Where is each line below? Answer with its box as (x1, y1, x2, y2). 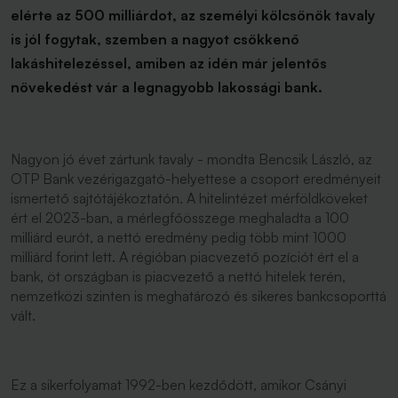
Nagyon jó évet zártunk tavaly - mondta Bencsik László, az (11, 150, 372, 168)
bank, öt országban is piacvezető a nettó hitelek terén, (11, 267, 346, 285)
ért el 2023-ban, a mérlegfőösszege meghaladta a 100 (11, 209, 349, 227)
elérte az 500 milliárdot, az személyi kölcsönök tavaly (11, 6, 375, 24)
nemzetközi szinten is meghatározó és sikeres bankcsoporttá (11, 287, 386, 305)
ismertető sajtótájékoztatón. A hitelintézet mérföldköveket (11, 189, 368, 207)
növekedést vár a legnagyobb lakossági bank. (11, 78, 322, 96)
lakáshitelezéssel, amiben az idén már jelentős (11, 54, 327, 72)
